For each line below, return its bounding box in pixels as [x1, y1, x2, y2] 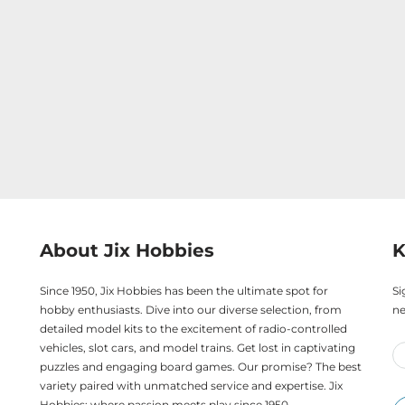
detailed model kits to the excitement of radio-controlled [40, 321, 347, 335]
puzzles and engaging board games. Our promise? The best [40, 359, 362, 373]
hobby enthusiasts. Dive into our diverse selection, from [40, 302, 342, 316]
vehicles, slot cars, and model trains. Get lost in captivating [40, 340, 355, 354]
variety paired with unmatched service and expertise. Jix [40, 378, 343, 392]
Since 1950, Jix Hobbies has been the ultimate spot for [40, 283, 328, 297]
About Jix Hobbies [40, 239, 214, 261]
